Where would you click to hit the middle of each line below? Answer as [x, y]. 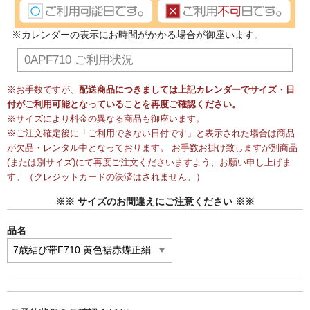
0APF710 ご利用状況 [79, 60]
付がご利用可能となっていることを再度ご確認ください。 [124, 104]
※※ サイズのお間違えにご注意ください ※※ [155, 201]
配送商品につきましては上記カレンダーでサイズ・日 [187, 90]
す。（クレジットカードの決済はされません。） [106, 177]
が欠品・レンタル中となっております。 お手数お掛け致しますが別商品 [152, 148]
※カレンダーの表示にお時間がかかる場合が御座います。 [138, 35]
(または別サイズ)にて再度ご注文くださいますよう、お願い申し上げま [149, 162]
